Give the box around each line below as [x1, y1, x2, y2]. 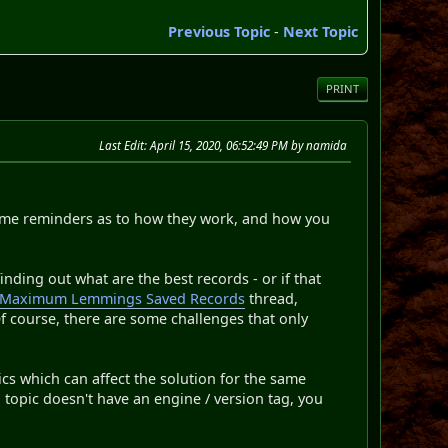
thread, [245, 288, 299, 308]
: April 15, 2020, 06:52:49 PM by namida [143, 137, 347, 153]
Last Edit [98, 137, 144, 153]
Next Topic [282, 21, 358, 41]
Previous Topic [167, 21, 270, 41]
